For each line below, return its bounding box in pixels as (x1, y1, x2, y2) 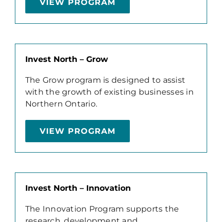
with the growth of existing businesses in (25, 87, 194, 97)
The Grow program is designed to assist (25, 75, 186, 85)
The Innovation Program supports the (25, 204, 179, 214)
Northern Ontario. (25, 99, 98, 109)
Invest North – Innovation (25, 183, 131, 193)
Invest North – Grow (25, 54, 108, 64)
